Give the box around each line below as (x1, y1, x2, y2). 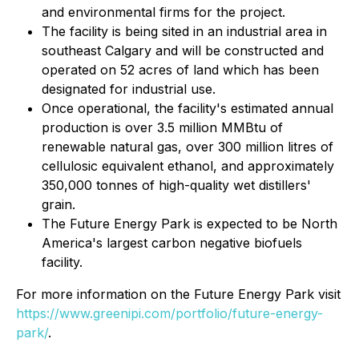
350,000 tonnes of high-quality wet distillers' (42, 177, 311, 194)
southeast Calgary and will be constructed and (42, 42, 324, 59)
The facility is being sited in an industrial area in (42, 23, 327, 40)
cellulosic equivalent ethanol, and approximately (42, 158, 334, 175)
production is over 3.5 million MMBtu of (42, 119, 283, 136)
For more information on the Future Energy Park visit (16, 286, 341, 303)
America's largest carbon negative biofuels (42, 235, 302, 252)
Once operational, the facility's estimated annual (42, 100, 333, 117)
